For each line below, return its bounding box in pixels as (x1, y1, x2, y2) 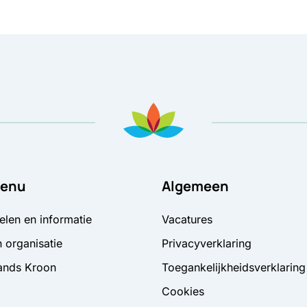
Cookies (162, 284, 204, 299)
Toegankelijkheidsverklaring (162, 260, 306, 275)
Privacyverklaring (162, 236, 251, 251)
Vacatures (162, 212, 212, 227)
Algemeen (162, 177, 229, 196)
